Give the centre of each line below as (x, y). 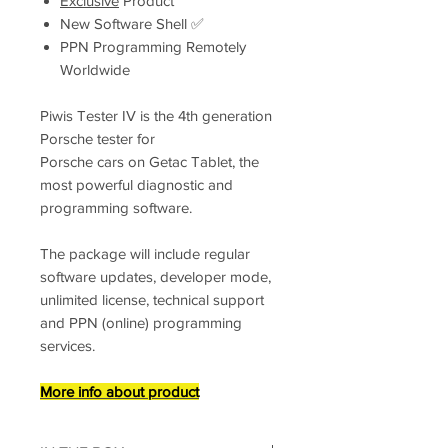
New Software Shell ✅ (132, 23)
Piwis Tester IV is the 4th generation (156, 115)
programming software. (116, 207)
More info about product (119, 391)
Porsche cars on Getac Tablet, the (149, 161)
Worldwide (95, 69)
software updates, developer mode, (155, 276)
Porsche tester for (97, 138)
